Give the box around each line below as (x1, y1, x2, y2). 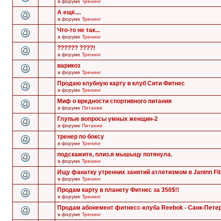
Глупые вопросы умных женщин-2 (57, 115, 158, 122)
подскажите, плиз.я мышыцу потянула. (57, 151, 172, 158)
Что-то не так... (57, 27, 100, 34)
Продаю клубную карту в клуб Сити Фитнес (57, 80, 185, 87)
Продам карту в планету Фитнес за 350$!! (57, 186, 179, 193)
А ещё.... (57, 9, 81, 16)
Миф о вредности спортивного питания (57, 98, 172, 105)
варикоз (57, 62, 80, 69)
